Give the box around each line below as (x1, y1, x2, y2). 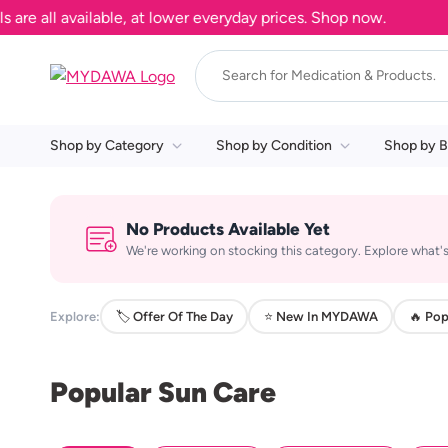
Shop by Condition (216, 137, 332, 154)
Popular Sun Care (50, 375, 276, 409)
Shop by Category (50, 137, 164, 154)
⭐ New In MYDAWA (263, 308, 378, 324)
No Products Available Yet (126, 218, 330, 239)
